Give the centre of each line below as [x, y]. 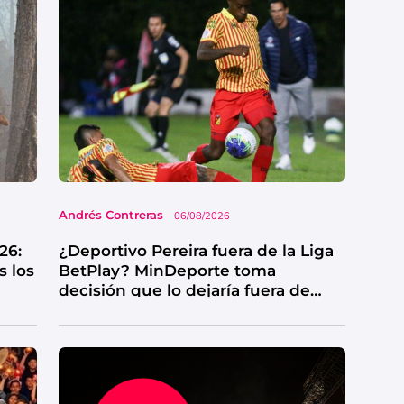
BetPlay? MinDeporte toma [167, 271]
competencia [111, 311]
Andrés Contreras [110, 215]
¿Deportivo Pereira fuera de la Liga [196, 251]
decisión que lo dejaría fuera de [184, 291]
